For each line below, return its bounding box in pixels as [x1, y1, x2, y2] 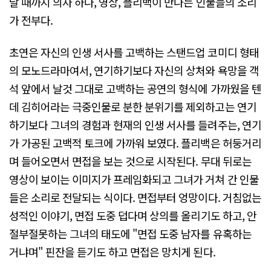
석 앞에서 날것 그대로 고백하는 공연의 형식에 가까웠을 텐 [9, 80, 261, 97]
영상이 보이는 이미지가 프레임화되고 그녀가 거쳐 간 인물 [9, 171, 259, 188]
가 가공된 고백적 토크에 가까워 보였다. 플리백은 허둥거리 [9, 135, 261, 151]
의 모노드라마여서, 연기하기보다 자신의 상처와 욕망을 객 [9, 62, 259, 79]
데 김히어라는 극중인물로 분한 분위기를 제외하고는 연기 [9, 99, 256, 115]
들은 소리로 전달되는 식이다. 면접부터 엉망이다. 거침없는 [9, 189, 261, 206]
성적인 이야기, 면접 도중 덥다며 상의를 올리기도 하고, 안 [9, 207, 256, 224]
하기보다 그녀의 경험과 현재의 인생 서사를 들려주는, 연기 [9, 117, 261, 133]
